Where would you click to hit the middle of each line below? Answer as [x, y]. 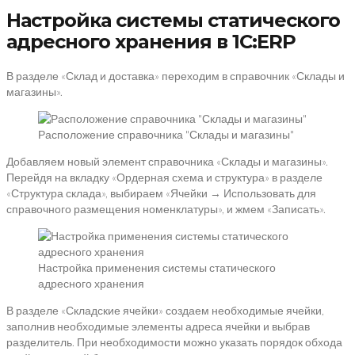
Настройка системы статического [174, 21]
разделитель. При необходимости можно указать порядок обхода [174, 342]
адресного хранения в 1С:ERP [151, 42]
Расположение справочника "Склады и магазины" [166, 135]
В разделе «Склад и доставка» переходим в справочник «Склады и [176, 76]
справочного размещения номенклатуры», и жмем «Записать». [166, 209]
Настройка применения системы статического [157, 268]
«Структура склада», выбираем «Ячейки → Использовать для [161, 193]
